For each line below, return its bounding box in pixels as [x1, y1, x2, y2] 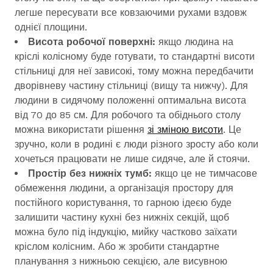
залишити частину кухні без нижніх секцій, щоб [15, 211, 229, 223]
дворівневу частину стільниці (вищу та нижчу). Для [15, 80, 248, 91]
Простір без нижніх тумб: [28, 168, 155, 179]
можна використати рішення [15, 124, 147, 135]
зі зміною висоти [147, 124, 223, 135]
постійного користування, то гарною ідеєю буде [15, 197, 232, 208]
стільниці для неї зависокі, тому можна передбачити [15, 65, 253, 77]
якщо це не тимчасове [155, 168, 257, 179]
